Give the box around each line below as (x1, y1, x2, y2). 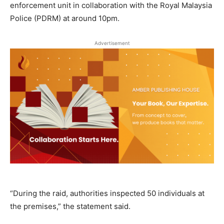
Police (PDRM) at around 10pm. (10, 13, 119, 23)
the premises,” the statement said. (10, 201, 130, 211)
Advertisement (94, 40, 130, 46)
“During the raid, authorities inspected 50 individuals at (10, 188, 204, 198)
